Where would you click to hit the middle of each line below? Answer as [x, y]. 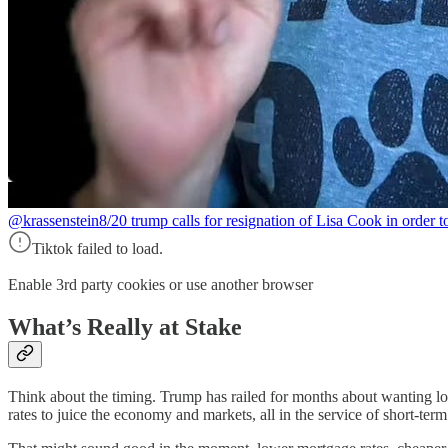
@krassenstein [53, 221]
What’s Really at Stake [125, 327]
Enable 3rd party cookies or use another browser [160, 285]
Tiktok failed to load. [97, 249]
